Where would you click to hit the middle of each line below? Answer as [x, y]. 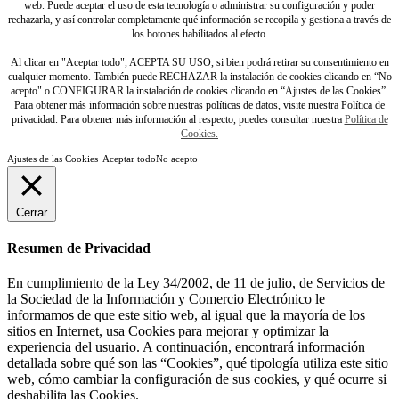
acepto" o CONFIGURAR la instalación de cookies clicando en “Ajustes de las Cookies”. [199, 90]
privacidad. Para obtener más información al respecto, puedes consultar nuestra [178, 119]
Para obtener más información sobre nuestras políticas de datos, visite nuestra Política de [199, 105]
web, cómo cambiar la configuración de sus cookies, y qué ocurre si [197, 379]
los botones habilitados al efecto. [199, 33]
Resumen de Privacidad [79, 248]
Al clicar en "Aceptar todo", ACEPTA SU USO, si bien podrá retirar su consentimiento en [199, 62]
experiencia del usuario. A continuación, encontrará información [186, 347]
